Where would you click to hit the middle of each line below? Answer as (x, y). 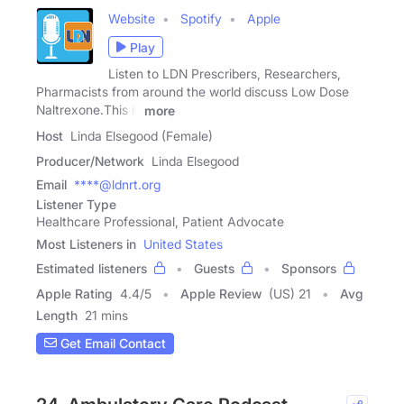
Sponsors (309, 268)
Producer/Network (90, 161)
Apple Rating (74, 293)
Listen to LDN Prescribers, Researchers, (225, 74)
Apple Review (221, 293)
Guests (214, 268)
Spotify (201, 19)
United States (183, 243)
